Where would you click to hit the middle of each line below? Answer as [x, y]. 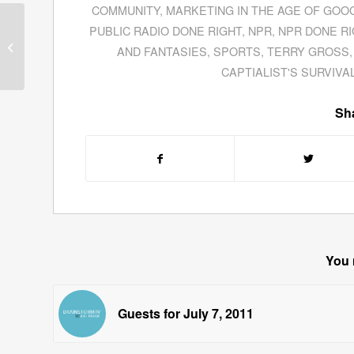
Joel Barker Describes [78, 38]
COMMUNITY [125, 10]
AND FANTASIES [162, 51]
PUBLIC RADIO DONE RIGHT [165, 31]
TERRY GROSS [309, 51]
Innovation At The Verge [83, 55]
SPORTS [237, 51]
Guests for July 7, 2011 [186, 314]
